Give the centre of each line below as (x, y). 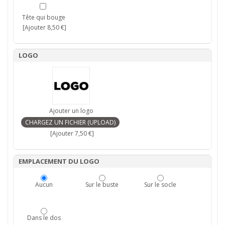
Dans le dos (44, 217)
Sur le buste (102, 184)
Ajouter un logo (71, 110)
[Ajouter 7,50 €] (71, 133)
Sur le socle (160, 184)
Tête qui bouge (44, 17)
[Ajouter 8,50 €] (44, 27)
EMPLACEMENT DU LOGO (59, 161)
